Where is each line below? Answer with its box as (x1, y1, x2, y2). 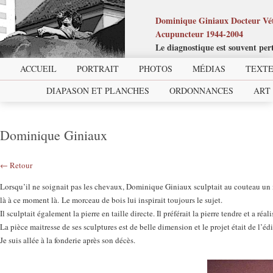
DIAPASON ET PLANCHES (46, 84, 149, 96)
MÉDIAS (192, 62, 225, 74)
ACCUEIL (19, 62, 57, 74)
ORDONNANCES (169, 84, 233, 96)
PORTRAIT (76, 62, 119, 74)
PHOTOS (138, 62, 172, 74)
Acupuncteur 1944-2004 (155, 27, 243, 40)
